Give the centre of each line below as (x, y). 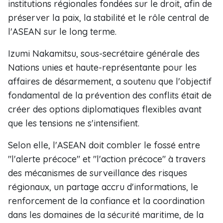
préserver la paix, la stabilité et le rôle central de (109, 18)
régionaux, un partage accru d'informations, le (103, 187)
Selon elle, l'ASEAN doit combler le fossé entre (104, 145)
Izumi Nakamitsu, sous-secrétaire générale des (104, 54)
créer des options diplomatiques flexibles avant (105, 109)
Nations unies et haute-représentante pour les (102, 67)
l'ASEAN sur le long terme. (62, 32)
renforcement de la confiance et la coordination (106, 201)
